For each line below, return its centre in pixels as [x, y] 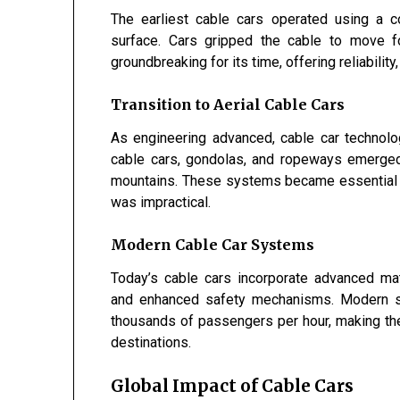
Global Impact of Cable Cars [233, 387]
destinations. [151, 343]
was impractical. [161, 203]
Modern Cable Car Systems [213, 245]
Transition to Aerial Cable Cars [228, 105]
